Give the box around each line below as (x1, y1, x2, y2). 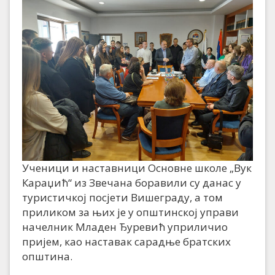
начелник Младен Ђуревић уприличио (22, 220, 228, 234)
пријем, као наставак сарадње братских (22, 234, 231, 249)
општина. (22, 249, 72, 264)
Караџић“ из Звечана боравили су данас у (22, 176, 241, 190)
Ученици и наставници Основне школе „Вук (22, 161, 252, 176)
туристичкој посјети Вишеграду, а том (22, 190, 223, 205)
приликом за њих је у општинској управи (22, 205, 239, 220)
